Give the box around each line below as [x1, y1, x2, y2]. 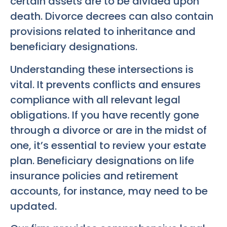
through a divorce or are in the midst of [10, 123, 207, 137]
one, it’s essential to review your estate [10, 138, 206, 153]
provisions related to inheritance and [10, 24, 196, 39]
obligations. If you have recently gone [10, 107, 199, 122]
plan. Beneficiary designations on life [10, 153, 194, 168]
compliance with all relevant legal [10, 92, 180, 107]
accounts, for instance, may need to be [10, 183, 208, 198]
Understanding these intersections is [10, 62, 194, 77]
